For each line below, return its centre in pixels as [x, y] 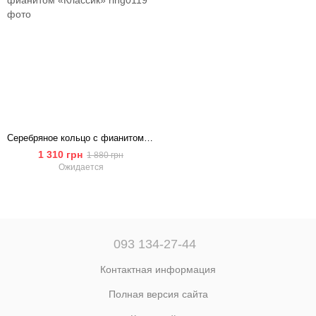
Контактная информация [158, 269]
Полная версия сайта [158, 294]
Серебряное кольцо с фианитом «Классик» [148, 138]
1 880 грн [105, 155]
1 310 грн [60, 154]
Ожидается [81, 167]
